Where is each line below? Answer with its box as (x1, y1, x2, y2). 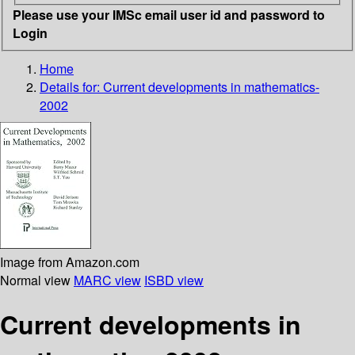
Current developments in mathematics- (103, 77, 319, 96)
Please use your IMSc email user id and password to (13, 5, 325, 24)
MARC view (74, 270, 141, 289)
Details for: (40, 77, 103, 96)
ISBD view (144, 270, 204, 289)
